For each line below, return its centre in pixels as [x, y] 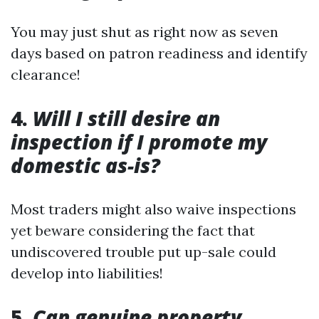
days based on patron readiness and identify [159, 53]
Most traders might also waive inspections [153, 209]
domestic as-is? [85, 165]
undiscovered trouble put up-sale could [143, 252]
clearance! [46, 74]
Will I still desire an [124, 118]
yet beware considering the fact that [133, 230]
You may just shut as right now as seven [145, 32]
